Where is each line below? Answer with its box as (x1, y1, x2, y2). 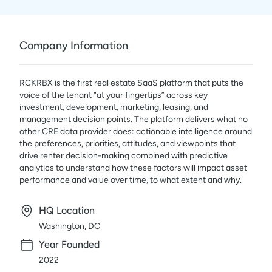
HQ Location (39, 205, 95, 216)
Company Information (19, 39, 128, 52)
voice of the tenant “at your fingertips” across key (19, 90, 208, 100)
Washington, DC (39, 221, 100, 231)
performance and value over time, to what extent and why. (19, 175, 242, 185)
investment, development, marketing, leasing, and (19, 102, 208, 112)
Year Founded (39, 239, 100, 250)
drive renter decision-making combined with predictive (19, 151, 228, 161)
